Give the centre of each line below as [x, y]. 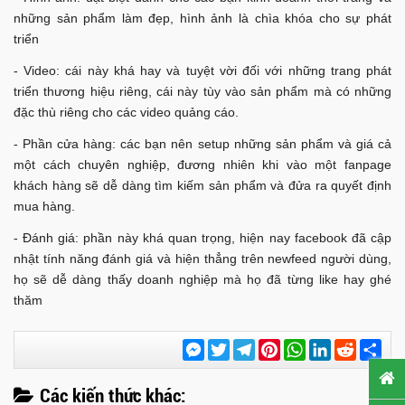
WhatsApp [338, 346]
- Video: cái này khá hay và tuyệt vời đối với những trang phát [202, 70]
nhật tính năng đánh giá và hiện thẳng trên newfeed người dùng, [202, 258]
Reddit [377, 346]
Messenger [238, 346]
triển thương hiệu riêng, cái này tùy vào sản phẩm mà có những [202, 91]
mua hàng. [44, 206]
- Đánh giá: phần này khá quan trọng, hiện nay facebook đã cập [202, 237]
